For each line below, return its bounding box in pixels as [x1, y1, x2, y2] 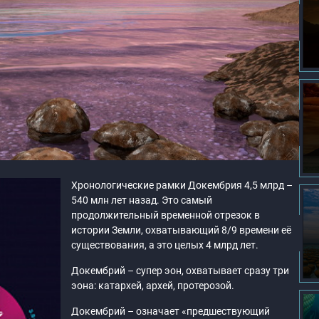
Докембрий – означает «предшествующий [70, 305, 270, 317]
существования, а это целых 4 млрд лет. [70, 239, 258, 251]
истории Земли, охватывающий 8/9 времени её [70, 224, 291, 236]
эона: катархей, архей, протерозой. [70, 280, 234, 291]
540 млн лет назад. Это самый [70, 194, 212, 206]
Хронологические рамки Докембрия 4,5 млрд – [70, 179, 293, 191]
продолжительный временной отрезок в [70, 209, 260, 221]
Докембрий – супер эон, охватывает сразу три [70, 265, 289, 276]
